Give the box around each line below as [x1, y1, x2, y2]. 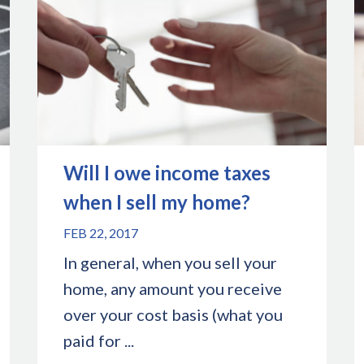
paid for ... [63, 330, 135, 350]
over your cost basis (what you [63, 304, 284, 324]
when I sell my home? [63, 189, 251, 214]
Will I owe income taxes [63, 160, 271, 184]
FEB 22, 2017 [63, 224, 139, 240]
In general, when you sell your [63, 252, 278, 272]
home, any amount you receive [63, 278, 283, 298]
